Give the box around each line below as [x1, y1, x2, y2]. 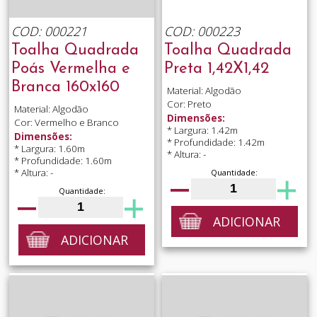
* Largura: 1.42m [166, 123, 238, 137]
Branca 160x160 [11, 79, 120, 96]
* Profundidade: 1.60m [13, 154, 112, 167]
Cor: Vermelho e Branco [13, 116, 119, 129]
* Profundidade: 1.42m [166, 135, 265, 149]
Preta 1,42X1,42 [163, 61, 269, 78]
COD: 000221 [11, 22, 87, 40]
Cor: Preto [166, 98, 212, 111]
